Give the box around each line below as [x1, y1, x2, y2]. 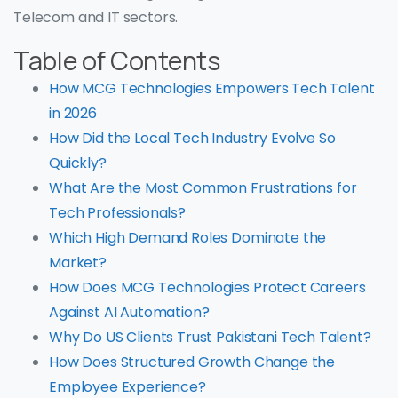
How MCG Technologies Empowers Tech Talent [49, 78, 375, 99]
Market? [49, 252, 107, 274]
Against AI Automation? [49, 302, 210, 323]
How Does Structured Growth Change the [49, 352, 336, 373]
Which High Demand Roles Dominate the [49, 227, 327, 249]
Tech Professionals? [49, 203, 186, 224]
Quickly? [49, 153, 107, 174]
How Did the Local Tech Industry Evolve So [49, 128, 336, 149]
